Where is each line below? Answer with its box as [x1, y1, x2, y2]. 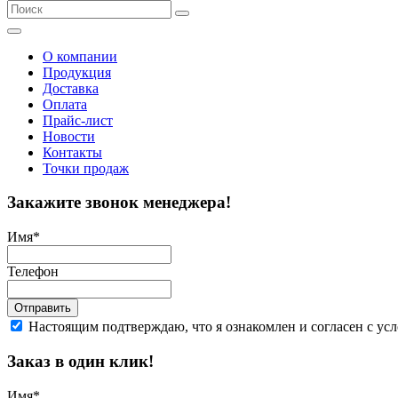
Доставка [43, 80, 99, 96]
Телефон [7, 264, 59, 280]
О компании [43, 48, 117, 64]
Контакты [43, 144, 102, 160]
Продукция [43, 64, 111, 80]
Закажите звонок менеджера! [7, 193, 231, 212]
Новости [43, 128, 95, 144]
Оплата [43, 96, 87, 112]
